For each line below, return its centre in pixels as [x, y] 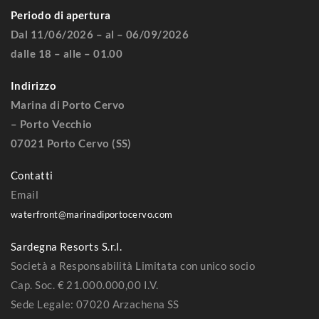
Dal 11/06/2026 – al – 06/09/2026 [100, 34]
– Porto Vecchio [52, 124]
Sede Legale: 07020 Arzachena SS [95, 304]
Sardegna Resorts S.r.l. [67, 246]
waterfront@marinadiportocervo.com [92, 214]
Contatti [32, 175]
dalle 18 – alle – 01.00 [67, 53]
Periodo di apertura [61, 15]
